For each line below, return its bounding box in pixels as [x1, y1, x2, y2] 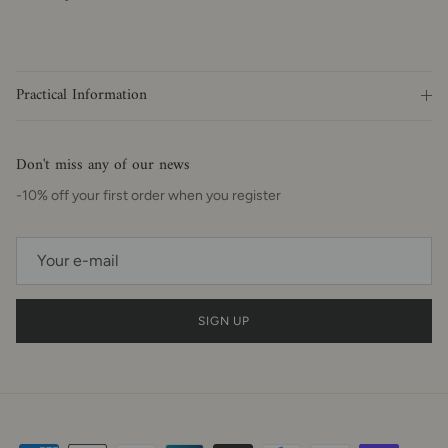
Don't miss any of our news [16, 152, 190, 180]
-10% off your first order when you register [16, 187, 281, 205]
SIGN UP [197, 313, 251, 328]
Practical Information [16, 82, 147, 110]
